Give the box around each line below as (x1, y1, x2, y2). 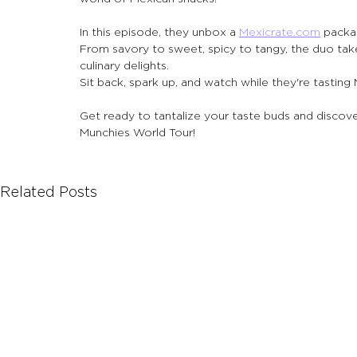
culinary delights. (80, 59, 169, 72)
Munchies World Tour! (80, 126, 195, 139)
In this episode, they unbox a (80, 25, 239, 38)
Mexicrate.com (239, 25, 320, 38)
